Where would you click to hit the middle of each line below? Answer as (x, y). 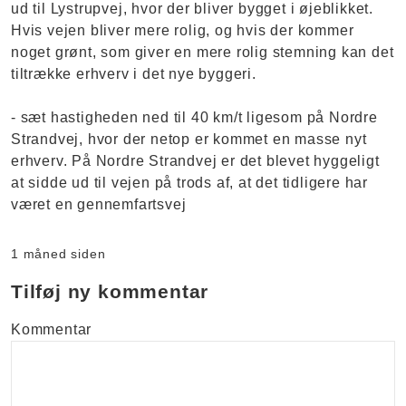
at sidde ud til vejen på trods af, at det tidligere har (189, 182)
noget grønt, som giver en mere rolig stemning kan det (203, 52)
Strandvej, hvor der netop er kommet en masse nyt (189, 139)
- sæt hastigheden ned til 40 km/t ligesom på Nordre (194, 117)
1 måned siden (58, 253)
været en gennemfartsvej (99, 204)
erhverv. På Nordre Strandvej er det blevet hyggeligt (195, 160)
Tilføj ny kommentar (110, 291)
